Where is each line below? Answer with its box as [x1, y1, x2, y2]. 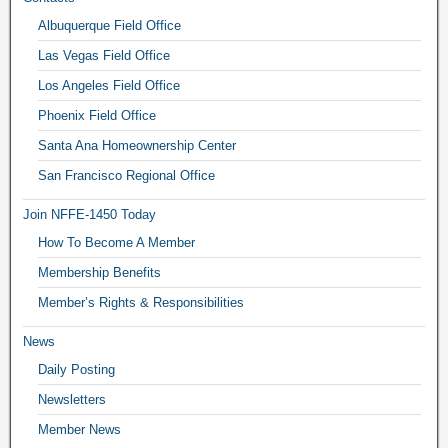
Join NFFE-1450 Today [23, 206, 156, 222]
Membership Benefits [38, 264, 161, 280]
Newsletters [38, 391, 106, 407]
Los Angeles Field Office [38, 77, 180, 93]
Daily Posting [38, 361, 115, 377]
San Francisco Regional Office [38, 167, 215, 183]
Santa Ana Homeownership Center [38, 137, 236, 153]
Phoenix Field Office [38, 107, 156, 123]
